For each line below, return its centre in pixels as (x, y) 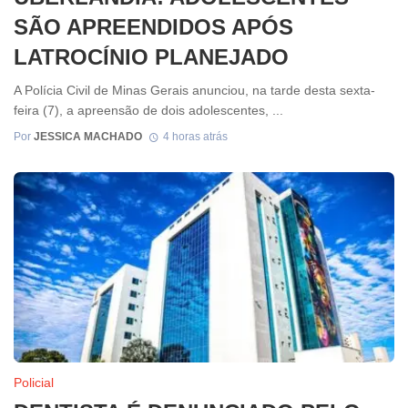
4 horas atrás (195, 136)
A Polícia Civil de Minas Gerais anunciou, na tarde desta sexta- (194, 91)
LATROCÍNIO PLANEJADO (151, 56)
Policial (34, 382)
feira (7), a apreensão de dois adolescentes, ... (148, 111)
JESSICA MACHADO (88, 136)
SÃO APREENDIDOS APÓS (153, 26)
